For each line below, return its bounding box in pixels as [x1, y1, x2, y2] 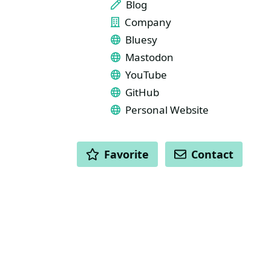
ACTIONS [159, 141, 207, 155]
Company [124, 15, 171, 29]
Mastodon [125, 50, 174, 64]
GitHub [125, 85, 160, 99]
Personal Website [125, 103, 209, 117]
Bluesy [125, 33, 158, 47]
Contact [191, 147, 234, 162]
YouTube [125, 68, 168, 82]
